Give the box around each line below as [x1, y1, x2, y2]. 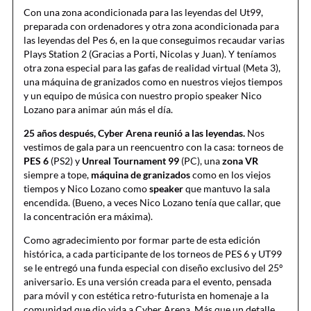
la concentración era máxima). [24, 210, 153, 223]
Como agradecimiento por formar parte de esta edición [24, 234, 260, 246]
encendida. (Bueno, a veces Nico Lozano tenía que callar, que [24, 196, 280, 209]
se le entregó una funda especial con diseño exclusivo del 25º [24, 262, 283, 274]
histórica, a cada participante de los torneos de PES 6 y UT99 [24, 248, 282, 260]
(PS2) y [49, 155, 82, 167]
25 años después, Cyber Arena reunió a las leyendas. [24, 127, 245, 140]
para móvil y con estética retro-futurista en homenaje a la [24, 289, 269, 302]
